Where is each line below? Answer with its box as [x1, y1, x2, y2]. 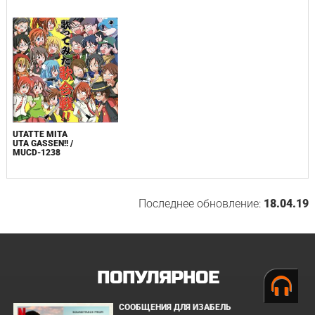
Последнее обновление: [139, 196, 264, 210]
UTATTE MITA [12, 129, 67, 139]
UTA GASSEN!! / [12, 138, 73, 148]
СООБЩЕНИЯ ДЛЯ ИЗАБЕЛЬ [119, 302, 231, 312]
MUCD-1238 [12, 147, 60, 157]
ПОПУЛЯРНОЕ [96, 267, 219, 288]
